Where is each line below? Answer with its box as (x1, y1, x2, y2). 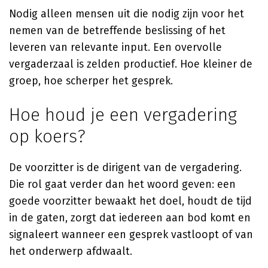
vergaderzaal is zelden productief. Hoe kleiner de (9, 57, 252, 71)
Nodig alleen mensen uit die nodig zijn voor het (9, 7, 244, 20)
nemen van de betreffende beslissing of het (9, 24, 226, 37)
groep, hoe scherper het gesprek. (9, 74, 173, 87)
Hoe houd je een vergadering (9, 104, 237, 126)
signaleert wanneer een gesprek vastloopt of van (9, 228, 253, 241)
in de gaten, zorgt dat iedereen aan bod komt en (9, 211, 251, 224)
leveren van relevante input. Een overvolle (9, 41, 222, 54)
